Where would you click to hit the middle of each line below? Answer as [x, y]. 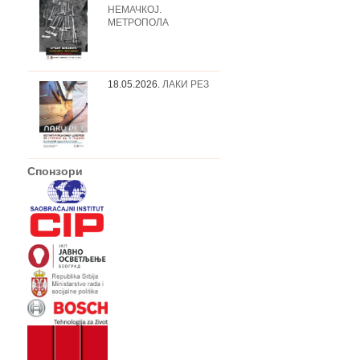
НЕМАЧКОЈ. [135, 9]
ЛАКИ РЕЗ [186, 84]
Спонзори [55, 171]
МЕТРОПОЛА [138, 22]
